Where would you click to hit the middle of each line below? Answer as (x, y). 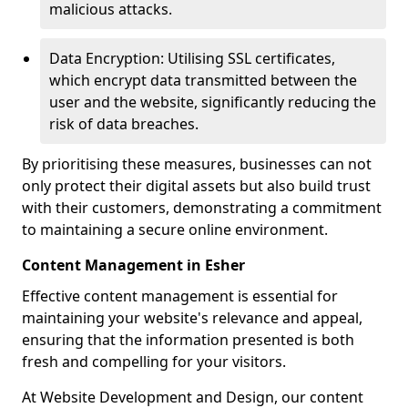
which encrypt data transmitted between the (203, 80)
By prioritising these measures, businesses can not (197, 164)
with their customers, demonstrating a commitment (202, 208)
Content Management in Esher (133, 265)
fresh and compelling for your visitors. (154, 362)
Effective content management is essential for (180, 296)
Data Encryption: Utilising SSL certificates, (192, 58)
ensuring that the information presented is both (188, 340)
